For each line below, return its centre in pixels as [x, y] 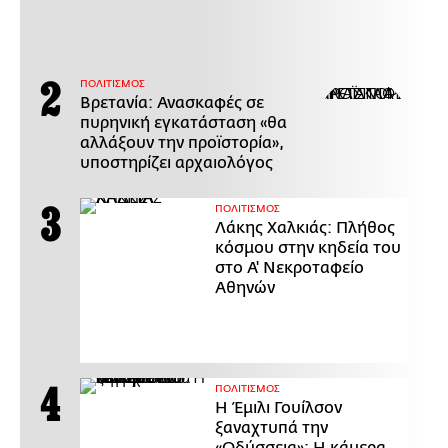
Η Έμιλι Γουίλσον [278, 408]
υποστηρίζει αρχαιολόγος [176, 163]
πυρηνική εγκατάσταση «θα [183, 123]
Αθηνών [245, 288]
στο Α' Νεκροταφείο [289, 268]
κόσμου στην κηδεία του [308, 248]
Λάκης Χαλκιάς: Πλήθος [305, 228]
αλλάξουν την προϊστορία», [182, 143]
